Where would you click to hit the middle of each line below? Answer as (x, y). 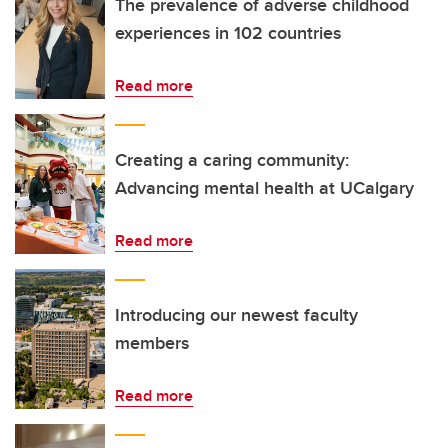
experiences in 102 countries (228, 33)
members (152, 343)
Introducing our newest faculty (236, 315)
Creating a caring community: (232, 160)
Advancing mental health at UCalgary (264, 188)
